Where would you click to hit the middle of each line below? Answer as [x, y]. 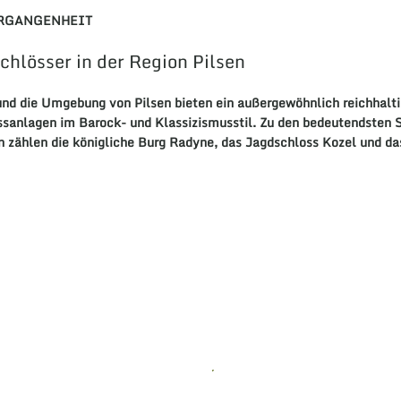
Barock [100, 123]
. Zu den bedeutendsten [324, 123]
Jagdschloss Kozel [301, 142]
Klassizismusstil [204, 123]
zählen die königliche [72, 142]
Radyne [192, 142]
